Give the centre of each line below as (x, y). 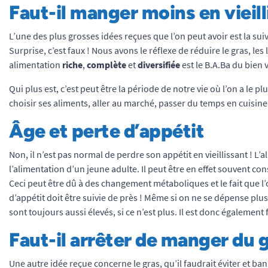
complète (107, 65)
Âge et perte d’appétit (106, 131)
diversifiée (160, 65)
